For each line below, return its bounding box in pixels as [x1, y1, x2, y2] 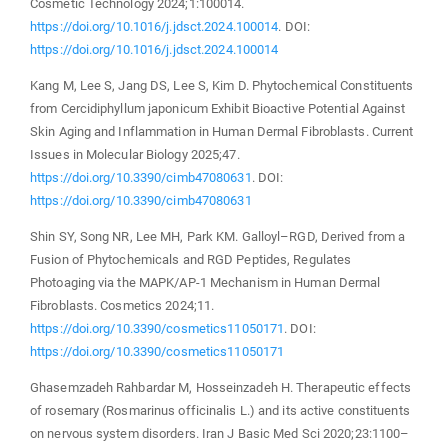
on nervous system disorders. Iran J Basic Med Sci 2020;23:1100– [30, 425, 410, 441]
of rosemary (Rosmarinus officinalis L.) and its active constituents [30, 402, 410, 418]
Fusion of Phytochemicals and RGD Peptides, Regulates [30, 251, 352, 267]
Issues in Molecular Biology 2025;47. [30, 146, 240, 162]
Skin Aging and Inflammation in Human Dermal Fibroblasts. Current [30, 123, 414, 139]
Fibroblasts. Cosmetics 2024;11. [30, 297, 215, 313]
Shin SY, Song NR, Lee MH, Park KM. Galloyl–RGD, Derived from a [30, 228, 406, 244]
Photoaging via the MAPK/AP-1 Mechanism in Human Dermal [30, 274, 381, 290]
